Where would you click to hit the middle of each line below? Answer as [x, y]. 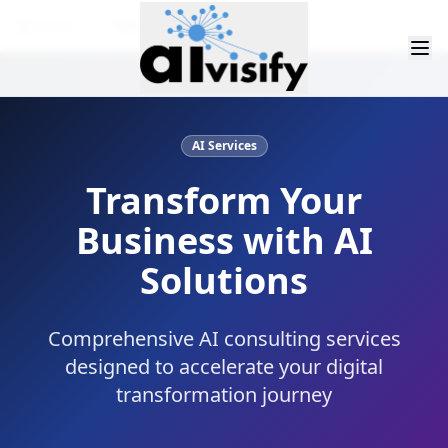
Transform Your [224, 200]
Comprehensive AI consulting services [224, 338]
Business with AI [224, 240]
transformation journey [224, 394]
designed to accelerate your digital [224, 366]
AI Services [224, 145]
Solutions [224, 280]
